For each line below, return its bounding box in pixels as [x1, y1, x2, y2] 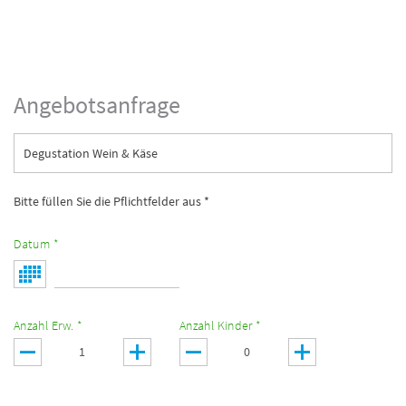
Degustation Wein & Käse [24, 144, 158, 161]
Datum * [14, 235, 59, 252]
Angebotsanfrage [14, 89, 180, 120]
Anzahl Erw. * [14, 316, 82, 333]
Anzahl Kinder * [179, 316, 261, 333]
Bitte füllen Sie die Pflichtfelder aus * [14, 192, 209, 209]
